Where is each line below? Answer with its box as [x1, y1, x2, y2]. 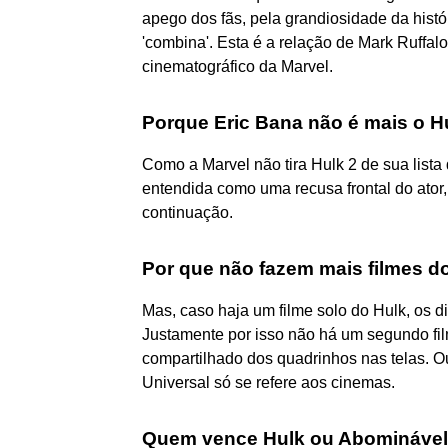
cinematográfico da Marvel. [142, 57, 333, 75]
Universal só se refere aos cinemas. [142, 373, 395, 391]
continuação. [142, 203, 233, 221]
